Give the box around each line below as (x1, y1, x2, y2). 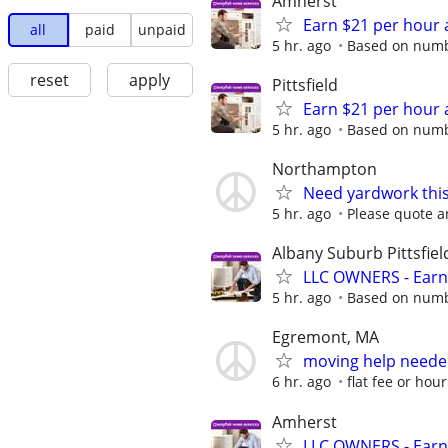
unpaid (137, 20, 186, 40)
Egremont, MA (272, 326, 379, 349)
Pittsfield (272, 73, 338, 96)
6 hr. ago (272, 372, 331, 392)
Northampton (272, 157, 377, 180)
